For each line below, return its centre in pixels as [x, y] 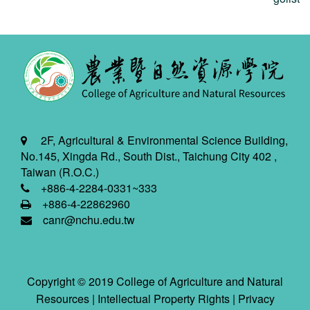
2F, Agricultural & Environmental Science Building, [157, 140]
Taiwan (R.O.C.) [60, 172]
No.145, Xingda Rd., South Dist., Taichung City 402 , [149, 156]
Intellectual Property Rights [163, 298]
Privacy [256, 298]
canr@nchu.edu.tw [89, 219]
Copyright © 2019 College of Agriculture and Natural [155, 281]
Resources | [66, 298]
